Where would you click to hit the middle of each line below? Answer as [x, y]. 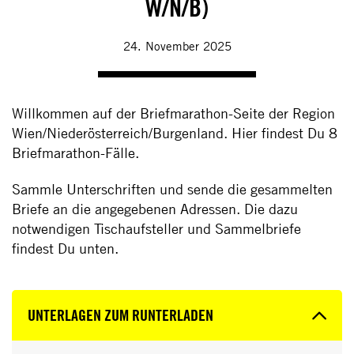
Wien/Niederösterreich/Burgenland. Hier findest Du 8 [175, 133]
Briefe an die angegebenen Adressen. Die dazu [155, 209]
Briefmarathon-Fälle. [75, 153]
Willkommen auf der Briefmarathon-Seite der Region [173, 113]
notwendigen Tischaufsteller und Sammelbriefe [156, 229]
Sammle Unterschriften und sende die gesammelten [172, 189]
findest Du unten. [65, 249]
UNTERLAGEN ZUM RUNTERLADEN [121, 315]
